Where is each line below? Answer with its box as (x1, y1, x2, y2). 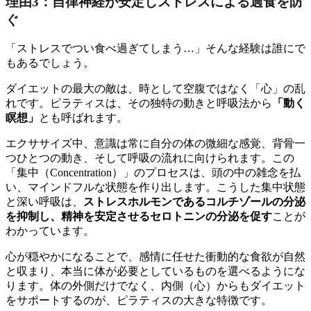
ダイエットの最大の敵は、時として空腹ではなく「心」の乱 (6, 83, 305, 95)
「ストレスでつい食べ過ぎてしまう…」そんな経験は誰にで (6, 42, 305, 55)
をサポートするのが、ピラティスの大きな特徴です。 (6, 294, 272, 307)
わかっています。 (6, 225, 94, 237)
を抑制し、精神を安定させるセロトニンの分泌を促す (6, 210, 272, 223)
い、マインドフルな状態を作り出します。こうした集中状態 (6, 181, 305, 194)
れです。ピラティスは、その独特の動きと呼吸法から (6, 97, 272, 110)
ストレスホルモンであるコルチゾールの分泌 (83, 196, 305, 208)
